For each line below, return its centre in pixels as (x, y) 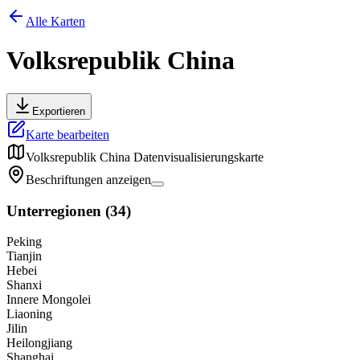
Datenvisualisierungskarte (198, 157)
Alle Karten (55, 21)
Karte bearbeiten (67, 134)
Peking (24, 242)
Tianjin (24, 256)
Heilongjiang (39, 343)
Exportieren (59, 111)
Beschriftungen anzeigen (88, 179)
